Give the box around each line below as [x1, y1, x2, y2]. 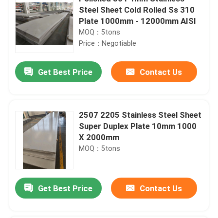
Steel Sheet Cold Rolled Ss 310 [79, 4, 195, 15]
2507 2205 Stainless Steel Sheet [79, 109, 202, 120]
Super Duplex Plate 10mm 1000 [79, 121, 197, 131]
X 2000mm [79, 132, 120, 142]
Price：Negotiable [79, 39, 137, 47]
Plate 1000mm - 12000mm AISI [79, 16, 197, 26]
